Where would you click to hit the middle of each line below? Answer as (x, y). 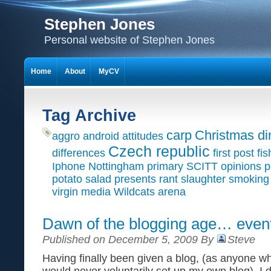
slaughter (203, 179)
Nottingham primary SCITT (153, 166)
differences (79, 153)
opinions (241, 166)
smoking (249, 179)
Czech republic (159, 152)
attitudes (143, 136)
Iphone (69, 166)
